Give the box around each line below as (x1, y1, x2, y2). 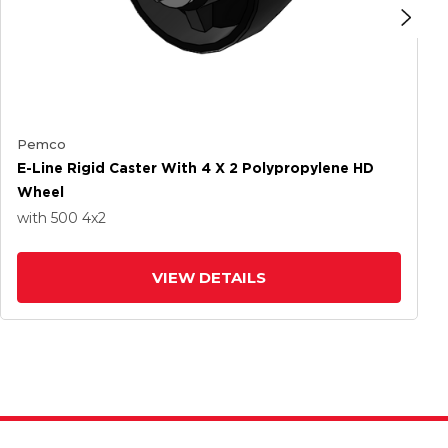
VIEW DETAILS (152, 268, 266, 287)
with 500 (17, 209, 82, 227)
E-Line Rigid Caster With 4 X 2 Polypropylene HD (17, 160, 374, 176)
